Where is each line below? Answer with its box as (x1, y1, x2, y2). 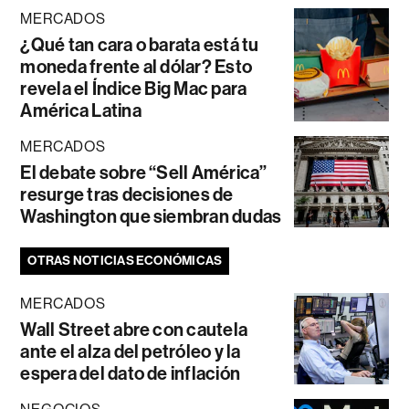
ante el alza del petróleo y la (20, 340, 241, 362)
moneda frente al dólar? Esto (20, 55, 253, 78)
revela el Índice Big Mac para (20, 77, 247, 100)
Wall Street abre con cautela (20, 318, 248, 341)
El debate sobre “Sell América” (20, 161, 267, 184)
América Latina (20, 99, 142, 121)
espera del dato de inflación (20, 362, 241, 384)
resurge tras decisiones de (20, 183, 234, 205)
